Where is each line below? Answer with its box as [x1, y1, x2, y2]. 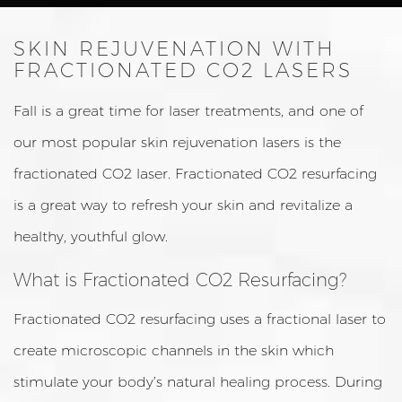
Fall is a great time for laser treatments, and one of [13, 102, 363, 119]
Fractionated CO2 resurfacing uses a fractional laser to [13, 310, 386, 328]
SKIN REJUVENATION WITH [13, 37, 336, 61]
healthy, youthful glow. [13, 228, 168, 245]
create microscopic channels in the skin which [13, 342, 334, 359]
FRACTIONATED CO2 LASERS [13, 58, 353, 83]
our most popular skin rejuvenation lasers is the [13, 134, 341, 151]
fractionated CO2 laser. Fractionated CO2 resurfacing [13, 165, 377, 182]
